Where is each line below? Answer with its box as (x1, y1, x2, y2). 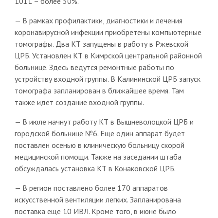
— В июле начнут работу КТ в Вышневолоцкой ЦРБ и (14, 116, 194, 127)
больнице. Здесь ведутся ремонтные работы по (14, 62, 174, 72)
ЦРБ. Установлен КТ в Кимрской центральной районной (14, 50, 202, 60)
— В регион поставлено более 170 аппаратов (14, 182, 168, 193)
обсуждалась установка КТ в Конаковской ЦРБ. (14, 163, 176, 173)
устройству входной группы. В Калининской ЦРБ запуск (14, 73, 200, 84)
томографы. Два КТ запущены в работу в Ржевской (14, 38, 188, 49)
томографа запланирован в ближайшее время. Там (14, 85, 184, 95)
